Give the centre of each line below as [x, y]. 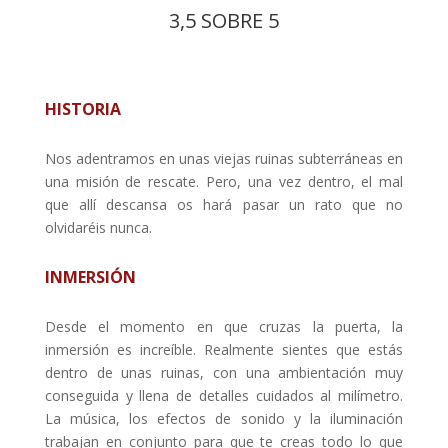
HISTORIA [82, 108]
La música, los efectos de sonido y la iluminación [224, 418]
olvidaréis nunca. [98, 227]
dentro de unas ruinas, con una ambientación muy [224, 372]
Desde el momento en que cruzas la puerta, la [224, 326]
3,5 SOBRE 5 [223, 20]
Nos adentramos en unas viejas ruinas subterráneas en [224, 158]
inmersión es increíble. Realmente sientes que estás [224, 349]
